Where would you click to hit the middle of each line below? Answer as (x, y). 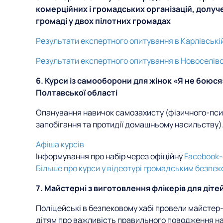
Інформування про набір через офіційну (110, 156)
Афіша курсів (60, 144)
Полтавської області (77, 93)
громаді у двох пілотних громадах (103, 21)
